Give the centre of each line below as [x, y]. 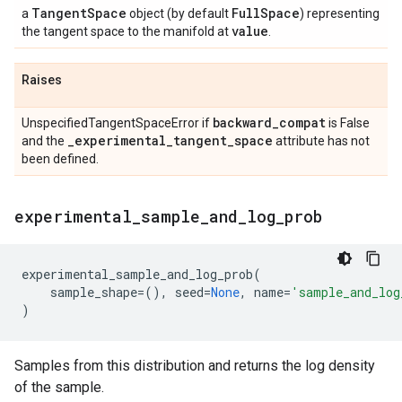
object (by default [179, 13]
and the [44, 141]
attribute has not [321, 141]
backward [242, 122]
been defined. [60, 159]
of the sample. [59, 387]
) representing [340, 13]
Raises [42, 80]
